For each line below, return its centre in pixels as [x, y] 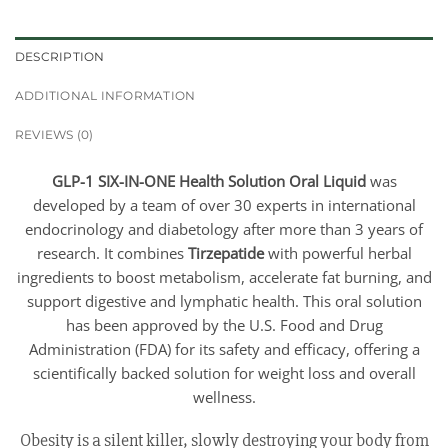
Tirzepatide [225, 253]
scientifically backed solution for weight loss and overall [224, 373]
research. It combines [112, 253]
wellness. [224, 397]
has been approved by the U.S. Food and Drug [224, 325]
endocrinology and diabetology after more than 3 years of [224, 229]
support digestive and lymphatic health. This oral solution [224, 301]
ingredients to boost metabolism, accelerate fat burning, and [224, 277]
